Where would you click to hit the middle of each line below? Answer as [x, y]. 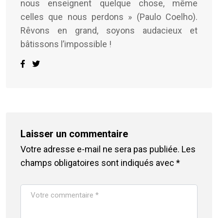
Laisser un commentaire [74, 134]
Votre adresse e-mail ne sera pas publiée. [100, 149]
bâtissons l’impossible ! [66, 44]
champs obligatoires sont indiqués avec [98, 163]
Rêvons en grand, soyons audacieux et [109, 30]
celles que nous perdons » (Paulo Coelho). [109, 17]
